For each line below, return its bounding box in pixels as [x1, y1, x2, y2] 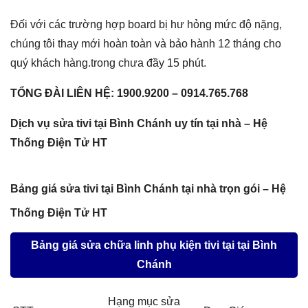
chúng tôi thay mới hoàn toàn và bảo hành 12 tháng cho [10, 38, 281, 50]
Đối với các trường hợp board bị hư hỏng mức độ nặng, [10, 19, 282, 31]
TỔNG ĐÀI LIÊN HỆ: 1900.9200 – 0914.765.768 [10, 87, 248, 100]
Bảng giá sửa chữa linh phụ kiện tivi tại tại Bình [31, 239, 277, 252]
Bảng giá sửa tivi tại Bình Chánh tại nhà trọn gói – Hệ [10, 183, 286, 195]
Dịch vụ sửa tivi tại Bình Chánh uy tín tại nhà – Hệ [10, 118, 267, 130]
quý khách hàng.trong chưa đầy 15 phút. [10, 57, 206, 69]
